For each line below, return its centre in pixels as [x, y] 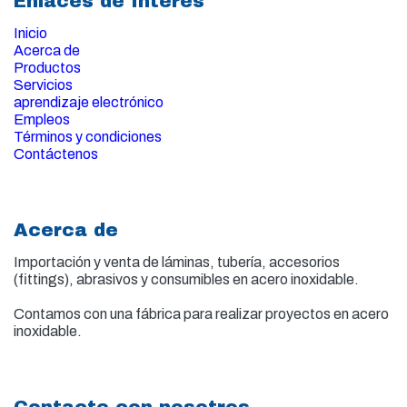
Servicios [43, 84]
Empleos [42, 119]
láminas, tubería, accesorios [251, 262]
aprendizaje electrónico [89, 102]
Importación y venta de [88, 262]
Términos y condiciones [88, 136]
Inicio [30, 33]
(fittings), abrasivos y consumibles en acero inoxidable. [186, 279]
